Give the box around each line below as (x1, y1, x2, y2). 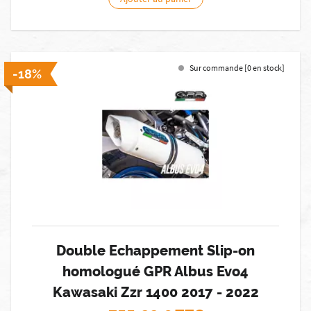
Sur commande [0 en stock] (190, 62, 285, 73)
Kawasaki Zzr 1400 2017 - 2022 (52, 284, 259, 301)
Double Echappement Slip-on (56, 242, 255, 259)
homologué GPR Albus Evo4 (62, 263, 249, 280)
